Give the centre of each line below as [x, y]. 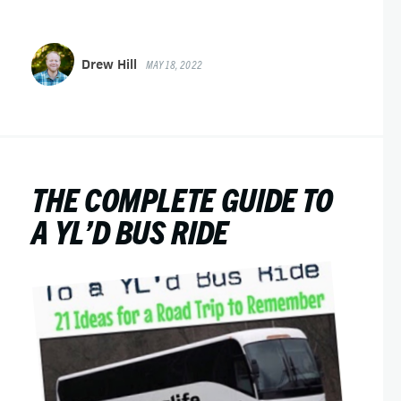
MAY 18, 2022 [174, 64]
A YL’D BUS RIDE [130, 230]
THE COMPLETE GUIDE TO [182, 198]
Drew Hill [110, 64]
